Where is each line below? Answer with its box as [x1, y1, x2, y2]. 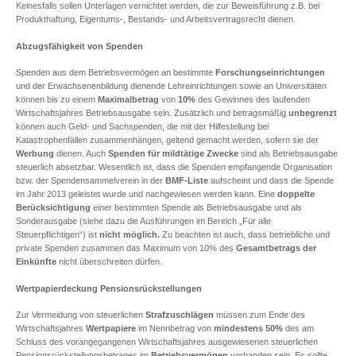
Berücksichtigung [16, 203, 91, 213]
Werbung [16, 149, 54, 159]
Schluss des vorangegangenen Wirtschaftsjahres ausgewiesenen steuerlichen [16, 337, 318, 347]
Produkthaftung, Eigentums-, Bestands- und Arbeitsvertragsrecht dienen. [16, 14, 296, 25]
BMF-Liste [165, 176, 208, 186]
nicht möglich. [99, 230, 162, 240]
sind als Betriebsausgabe [238, 149, 338, 159]
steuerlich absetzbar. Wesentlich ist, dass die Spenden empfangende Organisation [16, 162, 332, 172]
